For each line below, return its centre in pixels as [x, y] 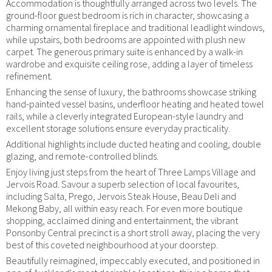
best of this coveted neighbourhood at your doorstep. [112, 244]
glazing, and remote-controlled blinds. [82, 156]
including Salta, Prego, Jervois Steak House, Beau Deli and [121, 196]
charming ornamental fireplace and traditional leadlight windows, [135, 27]
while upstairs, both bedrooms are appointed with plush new [126, 39]
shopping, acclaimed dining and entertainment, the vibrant [122, 220]
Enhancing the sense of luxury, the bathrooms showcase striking [131, 91]
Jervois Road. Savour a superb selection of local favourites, [123, 184]
